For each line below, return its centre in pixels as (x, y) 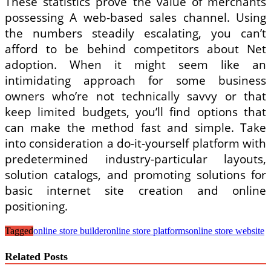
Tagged (19, 230)
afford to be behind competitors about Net (135, 49)
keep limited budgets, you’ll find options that (135, 112)
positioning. (36, 206)
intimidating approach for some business (135, 80)
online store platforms (148, 230)
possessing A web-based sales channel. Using (135, 17)
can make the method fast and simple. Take (135, 127)
